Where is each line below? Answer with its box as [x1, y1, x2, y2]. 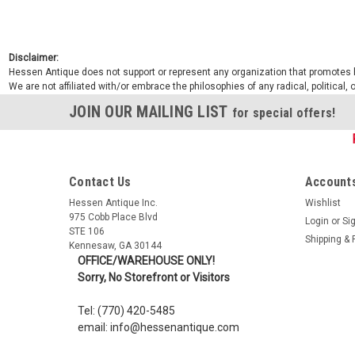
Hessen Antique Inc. [69, 197, 158, 208]
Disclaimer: [8, 52, 59, 63]
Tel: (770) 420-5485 [77, 303, 175, 317]
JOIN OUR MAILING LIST [69, 101, 232, 121]
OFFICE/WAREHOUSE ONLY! [77, 254, 215, 267]
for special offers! [231, 105, 336, 120]
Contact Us [69, 174, 132, 189]
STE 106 [69, 225, 105, 237]
